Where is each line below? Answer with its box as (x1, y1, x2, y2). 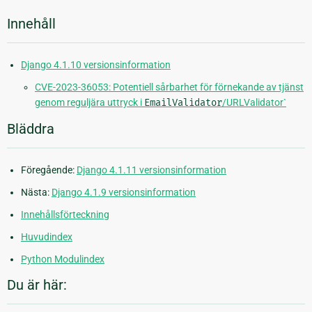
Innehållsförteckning (21, 209, 109, 221)
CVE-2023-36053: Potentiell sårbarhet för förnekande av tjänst (35, 81, 304, 93)
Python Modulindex (21, 253, 104, 265)
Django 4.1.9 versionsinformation (52, 187, 196, 198)
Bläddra (7, 120, 54, 138)
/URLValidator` (222, 97, 286, 109)
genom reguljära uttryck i (35, 97, 144, 109)
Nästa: (21, 187, 52, 198)
